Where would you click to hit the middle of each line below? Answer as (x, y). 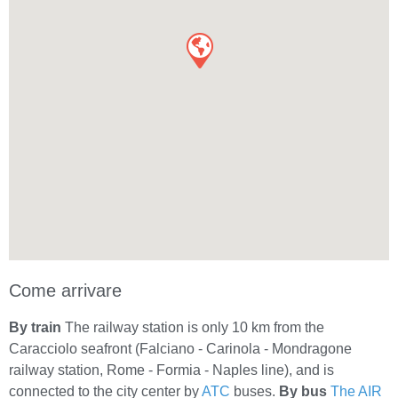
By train (35, 328)
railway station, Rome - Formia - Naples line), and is (171, 370)
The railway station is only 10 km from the (193, 328)
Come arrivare (65, 291)
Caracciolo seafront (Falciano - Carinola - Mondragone (180, 349)
